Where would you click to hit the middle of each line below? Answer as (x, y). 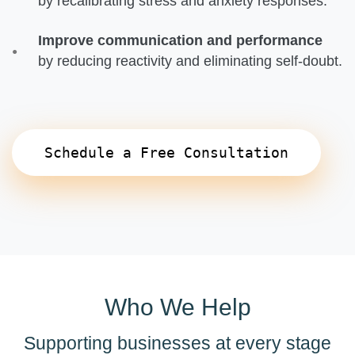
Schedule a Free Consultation (166, 152)
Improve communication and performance (180, 40)
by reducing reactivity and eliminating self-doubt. (190, 61)
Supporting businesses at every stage (177, 343)
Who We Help (177, 307)
